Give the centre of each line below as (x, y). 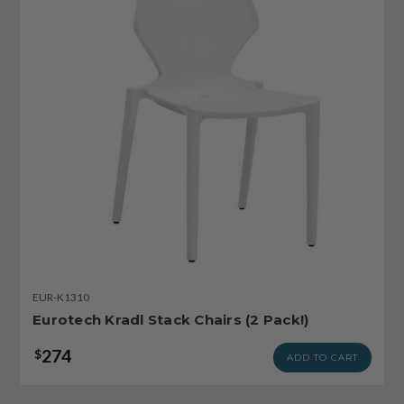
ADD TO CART (322, 357)
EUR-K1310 (61, 297)
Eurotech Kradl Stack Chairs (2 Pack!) (171, 319)
